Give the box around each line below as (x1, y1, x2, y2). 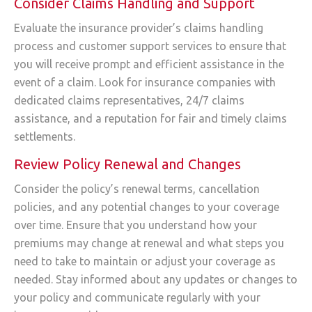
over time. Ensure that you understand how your (14, 219, 257, 232)
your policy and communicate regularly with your (14, 291, 260, 304)
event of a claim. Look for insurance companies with (14, 75, 276, 88)
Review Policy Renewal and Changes (14, 156, 241, 173)
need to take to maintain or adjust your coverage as (14, 255, 276, 268)
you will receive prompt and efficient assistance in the (14, 57, 284, 70)
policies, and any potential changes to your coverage (14, 201, 279, 214)
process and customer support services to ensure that (14, 39, 286, 52)
